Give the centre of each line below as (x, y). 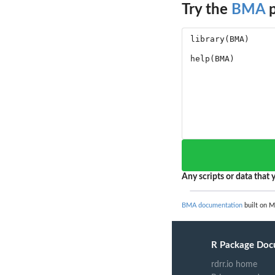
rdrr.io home (234, 264)
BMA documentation (212, 205)
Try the (207, 10)
